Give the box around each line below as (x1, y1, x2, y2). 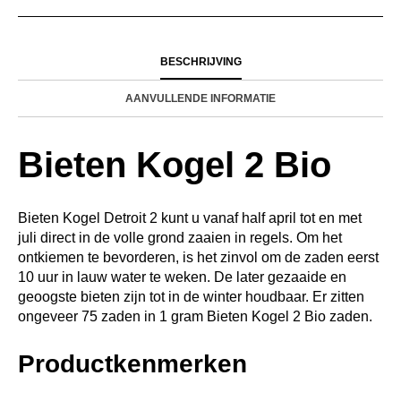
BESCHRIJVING (159, 55, 242, 68)
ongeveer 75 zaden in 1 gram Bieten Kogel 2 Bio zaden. (18, 308, 372, 324)
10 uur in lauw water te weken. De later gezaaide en (18, 269, 346, 285)
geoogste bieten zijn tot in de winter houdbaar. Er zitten (18, 288, 364, 304)
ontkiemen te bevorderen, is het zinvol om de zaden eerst (18, 249, 379, 265)
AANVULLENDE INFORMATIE (125, 91, 276, 105)
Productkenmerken (18, 349, 247, 378)
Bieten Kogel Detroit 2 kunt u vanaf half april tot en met (18, 209, 362, 226)
